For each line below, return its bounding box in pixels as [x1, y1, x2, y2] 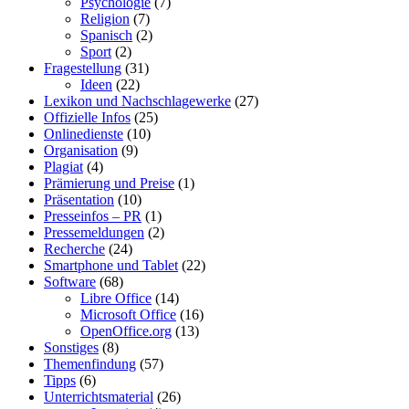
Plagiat [44, 158, 83, 174]
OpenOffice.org [80, 322, 172, 339]
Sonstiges [44, 339, 99, 355]
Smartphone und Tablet [44, 257, 178, 273]
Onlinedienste [44, 125, 123, 142]
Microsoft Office [80, 306, 176, 322]
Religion [80, 10, 130, 26]
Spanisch [80, 26, 132, 43]
